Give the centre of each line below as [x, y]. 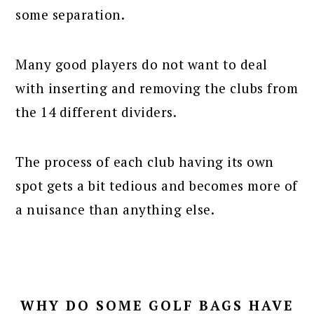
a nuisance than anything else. [115, 209]
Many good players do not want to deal [142, 64]
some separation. [70, 14]
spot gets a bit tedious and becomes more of [157, 185]
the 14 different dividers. [96, 111]
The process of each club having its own [145, 161]
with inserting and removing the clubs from [157, 88]
